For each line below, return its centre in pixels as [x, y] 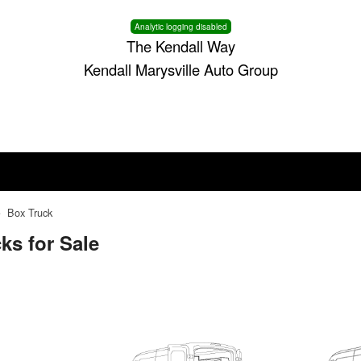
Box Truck [30, 212]
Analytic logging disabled [180, 27]
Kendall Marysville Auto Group [180, 69]
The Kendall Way [180, 46]
